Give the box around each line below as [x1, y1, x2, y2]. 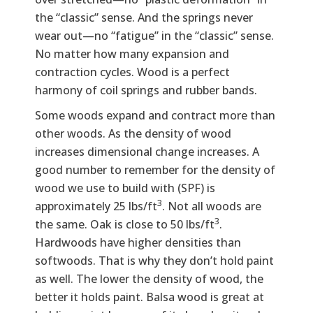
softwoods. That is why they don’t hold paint [35, 252, 274, 268]
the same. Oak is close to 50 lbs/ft [35, 216, 214, 232]
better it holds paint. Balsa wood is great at [35, 289, 264, 305]
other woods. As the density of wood [35, 125, 231, 141]
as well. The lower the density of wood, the [35, 270, 263, 286]
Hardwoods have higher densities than [35, 234, 241, 250]
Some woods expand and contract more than [35, 107, 275, 123]
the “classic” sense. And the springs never [35, 9, 253, 25]
